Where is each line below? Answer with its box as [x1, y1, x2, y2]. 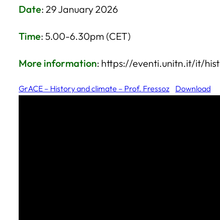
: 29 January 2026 [41, 3, 118, 15]
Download [175, 83, 211, 93]
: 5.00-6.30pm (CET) [41, 30, 131, 42]
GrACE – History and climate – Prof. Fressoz [19, 83, 169, 93]
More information [19, 57, 97, 69]
